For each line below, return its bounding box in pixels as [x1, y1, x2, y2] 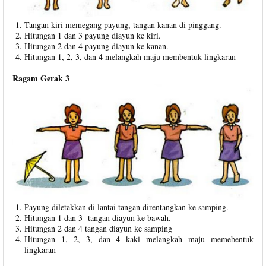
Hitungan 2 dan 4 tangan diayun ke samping [24, 223, 172, 235]
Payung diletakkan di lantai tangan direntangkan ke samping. [24, 201, 229, 213]
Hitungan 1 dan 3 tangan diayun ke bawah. [24, 212, 171, 224]
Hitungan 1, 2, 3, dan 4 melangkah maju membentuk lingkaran [24, 51, 236, 63]
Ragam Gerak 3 [12, 72, 69, 85]
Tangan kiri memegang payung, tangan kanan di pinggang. [24, 19, 224, 31]
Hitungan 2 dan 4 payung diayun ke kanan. [24, 40, 169, 52]
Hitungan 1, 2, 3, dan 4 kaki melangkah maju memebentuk [24, 233, 254, 245]
